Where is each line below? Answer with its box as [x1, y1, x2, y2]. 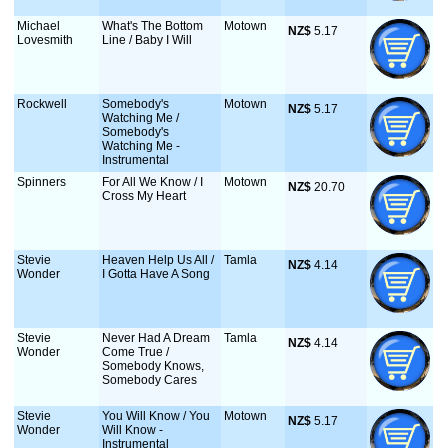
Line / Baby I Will [102, 33, 193, 47]
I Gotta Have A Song [102, 267, 211, 281]
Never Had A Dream [102, 331, 211, 345]
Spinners [17, 175, 67, 189]
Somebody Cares [102, 373, 198, 387]
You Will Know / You [102, 409, 211, 423]
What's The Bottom [102, 19, 204, 33]
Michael [17, 19, 61, 33]
